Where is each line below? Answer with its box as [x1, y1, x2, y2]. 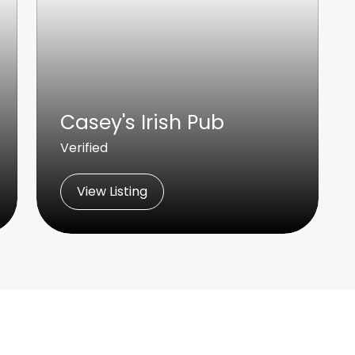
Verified [60, 139, 108, 157]
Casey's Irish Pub [60, 109, 224, 136]
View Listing [77, 182, 147, 200]
